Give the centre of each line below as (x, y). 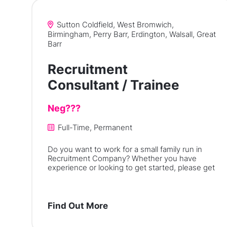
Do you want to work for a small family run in (125, 149)
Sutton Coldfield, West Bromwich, (114, 24)
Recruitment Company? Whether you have (122, 158)
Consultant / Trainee (113, 85)
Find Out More (78, 205)
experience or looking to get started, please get (131, 167)
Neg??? (64, 108)
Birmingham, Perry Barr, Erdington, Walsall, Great (132, 34)
